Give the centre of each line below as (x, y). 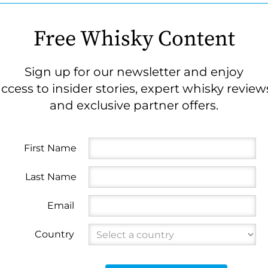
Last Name (51, 177)
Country (54, 234)
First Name (50, 148)
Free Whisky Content (134, 39)
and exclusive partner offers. (134, 105)
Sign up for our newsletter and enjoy (134, 72)
